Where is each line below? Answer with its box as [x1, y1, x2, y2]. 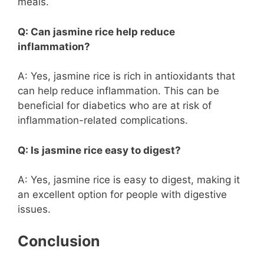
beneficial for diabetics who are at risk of [18, 100, 212, 112]
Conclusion [18, 232, 100, 250]
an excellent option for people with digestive [18, 189, 227, 201]
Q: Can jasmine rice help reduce [18, 25, 175, 38]
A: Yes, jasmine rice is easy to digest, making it [18, 174, 240, 186]
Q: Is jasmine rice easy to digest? [18, 144, 181, 156]
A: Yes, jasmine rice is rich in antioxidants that [18, 70, 235, 82]
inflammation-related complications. [18, 114, 188, 127]
